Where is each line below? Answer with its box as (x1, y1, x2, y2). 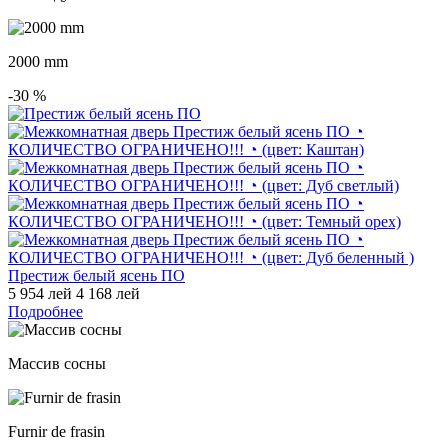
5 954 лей (8, 284, 72, 302)
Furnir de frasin (8, 422, 105, 440)
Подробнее (8, 302, 83, 320)
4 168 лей (76, 284, 140, 302)
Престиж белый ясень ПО (8, 266, 185, 284)
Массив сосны (8, 354, 106, 372)
